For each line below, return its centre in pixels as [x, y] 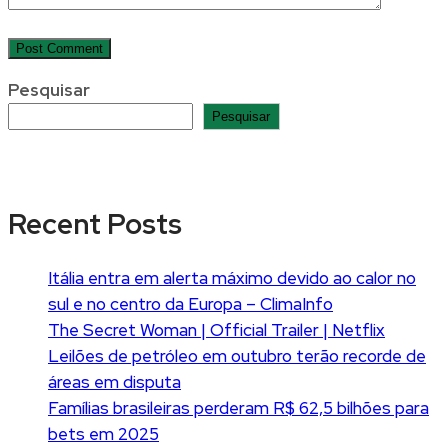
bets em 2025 [103, 433]
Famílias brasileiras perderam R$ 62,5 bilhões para [238, 407]
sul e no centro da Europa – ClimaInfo [190, 303]
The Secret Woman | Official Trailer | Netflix [216, 329]
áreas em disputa [114, 381]
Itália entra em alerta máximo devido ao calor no [232, 277]
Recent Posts [95, 223]
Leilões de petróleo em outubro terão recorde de [237, 355]
